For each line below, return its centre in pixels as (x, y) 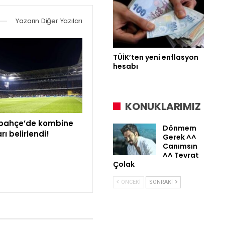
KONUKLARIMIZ (163, 106)
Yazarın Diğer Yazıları (49, 21)
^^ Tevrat (181, 155)
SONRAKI (162, 182)
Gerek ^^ (180, 137)
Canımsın (180, 146)
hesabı (126, 66)
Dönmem (180, 128)
